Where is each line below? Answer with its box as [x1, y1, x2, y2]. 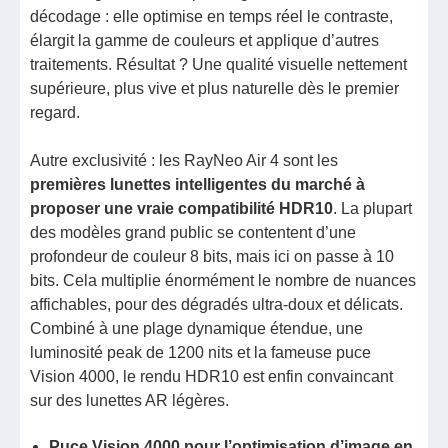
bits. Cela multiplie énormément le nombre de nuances [30, 272, 417, 290]
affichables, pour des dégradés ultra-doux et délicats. [30, 296, 404, 314]
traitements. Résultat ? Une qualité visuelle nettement [30, 56, 408, 74]
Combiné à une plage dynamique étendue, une [30, 320, 364, 338]
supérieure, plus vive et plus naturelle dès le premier [30, 80, 400, 98]
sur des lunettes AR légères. [30, 392, 230, 410]
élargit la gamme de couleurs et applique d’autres [30, 32, 380, 50]
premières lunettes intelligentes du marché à [30, 176, 366, 194]
